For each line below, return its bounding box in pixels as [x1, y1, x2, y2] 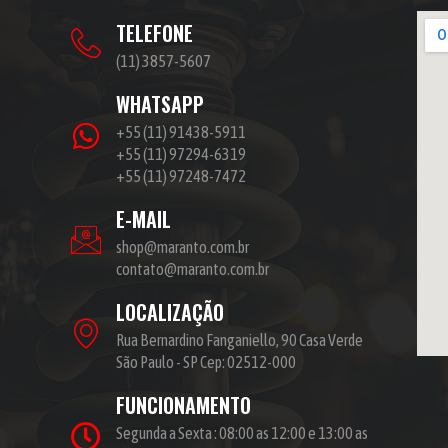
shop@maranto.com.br [115, 238, 249, 257]
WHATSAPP [115, 89, 204, 120]
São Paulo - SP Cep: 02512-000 [115, 353, 296, 372]
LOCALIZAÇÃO [115, 297, 224, 328]
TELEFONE [115, 18, 193, 49]
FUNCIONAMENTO [115, 390, 251, 421]
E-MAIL [115, 204, 171, 235]
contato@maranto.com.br [115, 260, 269, 279]
